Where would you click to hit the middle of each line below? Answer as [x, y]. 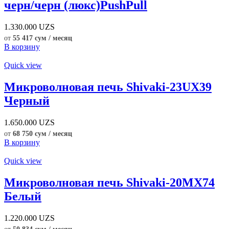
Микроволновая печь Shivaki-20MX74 [109, 182]
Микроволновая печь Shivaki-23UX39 [108, 87]
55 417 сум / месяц [42, 38]
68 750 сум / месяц [42, 133]
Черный [27, 100]
